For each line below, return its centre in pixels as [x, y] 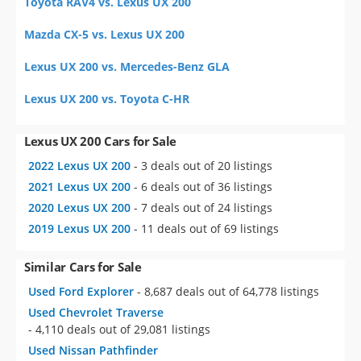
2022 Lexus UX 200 [79, 165]
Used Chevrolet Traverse [96, 312]
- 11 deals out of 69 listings [206, 228]
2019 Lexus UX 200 [79, 228]
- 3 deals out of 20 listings [203, 165]
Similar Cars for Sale [83, 266]
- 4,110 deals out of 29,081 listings [119, 329]
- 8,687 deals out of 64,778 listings [228, 291]
